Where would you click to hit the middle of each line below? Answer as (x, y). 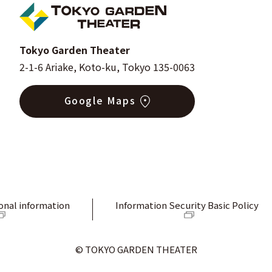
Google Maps (100, 100)
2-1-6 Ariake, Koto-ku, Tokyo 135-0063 (107, 67)
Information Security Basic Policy (187, 205)
